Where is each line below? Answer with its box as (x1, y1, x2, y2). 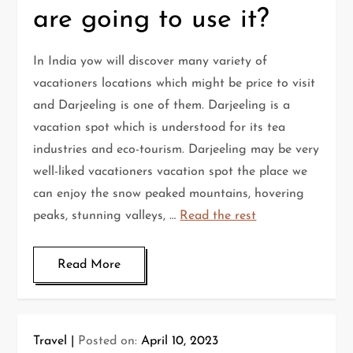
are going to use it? (33, 6, 270, 35)
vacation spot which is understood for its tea (33, 121, 286, 135)
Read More (58, 258, 121, 272)
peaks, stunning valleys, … (33, 210, 180, 223)
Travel (33, 335, 68, 348)
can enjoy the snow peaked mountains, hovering (33, 188, 305, 201)
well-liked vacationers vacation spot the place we (33, 165, 308, 179)
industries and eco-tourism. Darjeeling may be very (33, 143, 320, 157)
